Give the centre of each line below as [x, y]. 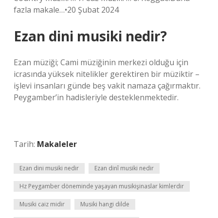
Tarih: [25, 144]
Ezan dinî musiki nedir [124, 168]
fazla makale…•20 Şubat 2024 [66, 10]
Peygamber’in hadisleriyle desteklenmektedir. [96, 97]
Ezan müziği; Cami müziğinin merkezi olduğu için [101, 62]
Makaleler [57, 144]
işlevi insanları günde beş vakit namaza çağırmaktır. [107, 86]
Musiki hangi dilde [105, 204]
